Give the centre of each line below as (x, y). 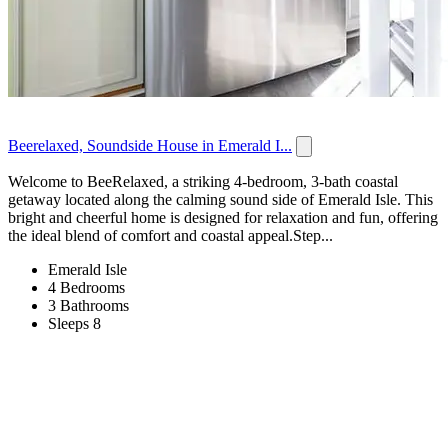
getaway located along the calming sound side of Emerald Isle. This (220, 200)
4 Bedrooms (86, 288)
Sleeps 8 (74, 324)
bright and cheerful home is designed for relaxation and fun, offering (223, 218)
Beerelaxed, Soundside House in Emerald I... (150, 146)
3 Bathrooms (88, 306)
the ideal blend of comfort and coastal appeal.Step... (170, 236)
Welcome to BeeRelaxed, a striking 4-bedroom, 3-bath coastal (203, 182)
